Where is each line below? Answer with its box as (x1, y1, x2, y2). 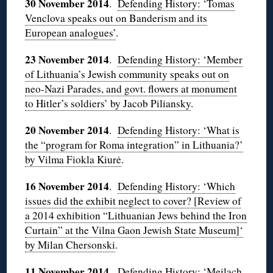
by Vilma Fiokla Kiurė (25, 152, 122, 167)
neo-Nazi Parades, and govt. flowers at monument (25, 82, 238, 96)
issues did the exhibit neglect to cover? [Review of (25, 194, 242, 208)
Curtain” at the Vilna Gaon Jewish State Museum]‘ (25, 223, 244, 238)
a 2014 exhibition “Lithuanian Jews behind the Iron (25, 208, 247, 223)
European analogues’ (25, 26, 116, 40)
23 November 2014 (25, 52, 110, 68)
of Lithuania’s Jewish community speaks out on (25, 67, 230, 82)
